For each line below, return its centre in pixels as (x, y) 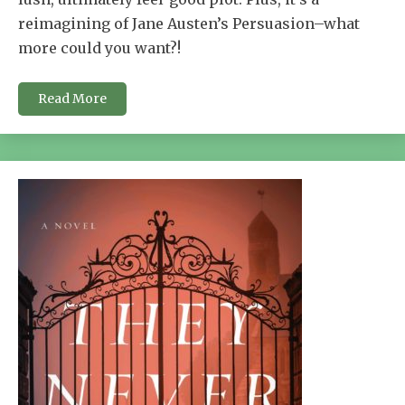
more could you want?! (99, 47)
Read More (72, 98)
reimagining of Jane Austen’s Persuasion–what (189, 23)
